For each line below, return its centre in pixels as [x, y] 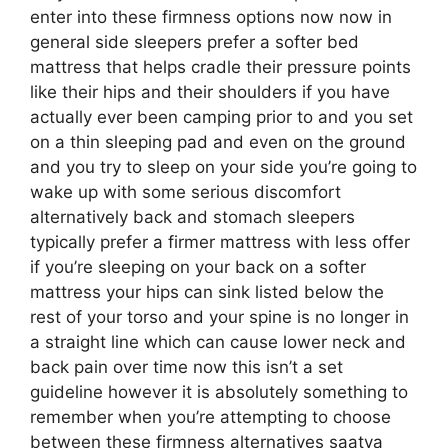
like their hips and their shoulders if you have [210, 92]
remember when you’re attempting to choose [210, 417]
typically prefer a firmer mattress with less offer [220, 242]
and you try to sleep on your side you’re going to [223, 167]
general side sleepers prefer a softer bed [194, 42]
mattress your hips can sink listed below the [207, 292]
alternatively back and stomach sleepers [192, 217]
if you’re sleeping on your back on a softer [198, 267]
